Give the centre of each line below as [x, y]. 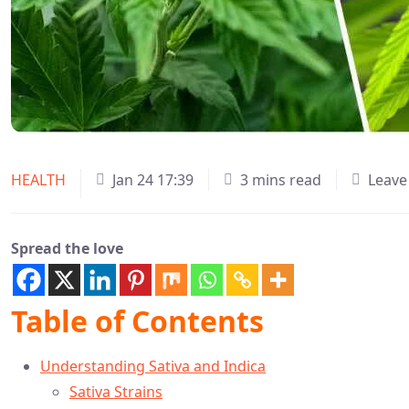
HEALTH [38, 179]
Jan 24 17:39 [153, 179]
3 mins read [281, 179]
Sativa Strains [116, 391]
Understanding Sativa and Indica [153, 366]
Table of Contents [137, 320]
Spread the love [67, 248]
